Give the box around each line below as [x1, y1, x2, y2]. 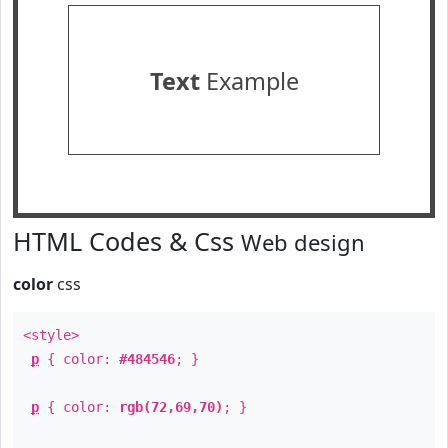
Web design [241, 227, 365, 257]
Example [199, 65, 299, 97]
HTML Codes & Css [13, 224, 241, 258]
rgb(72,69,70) [119, 399, 223, 415]
